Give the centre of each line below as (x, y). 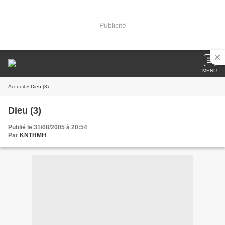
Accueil (16, 87)
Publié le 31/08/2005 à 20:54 (48, 127)
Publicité (113, 25)
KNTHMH (33, 135)
